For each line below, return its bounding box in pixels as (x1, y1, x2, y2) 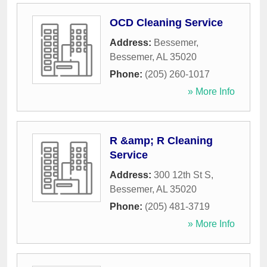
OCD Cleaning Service (110, 17, 223, 29)
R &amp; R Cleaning (110, 135, 213, 147)
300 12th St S (154, 170, 211, 181)
